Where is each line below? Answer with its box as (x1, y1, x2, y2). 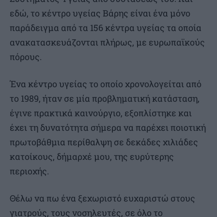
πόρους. (10, 51, 42, 63)
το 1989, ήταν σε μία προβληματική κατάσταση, (10, 93, 200, 105)
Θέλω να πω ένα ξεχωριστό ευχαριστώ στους (10, 192, 195, 204)
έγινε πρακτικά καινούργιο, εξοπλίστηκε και (10, 107, 192, 119)
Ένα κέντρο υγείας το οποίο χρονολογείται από (10, 78, 201, 90)
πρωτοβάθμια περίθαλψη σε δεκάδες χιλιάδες (10, 136, 198, 148)
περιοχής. (10, 165, 49, 177)
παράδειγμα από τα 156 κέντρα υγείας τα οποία (10, 22, 201, 34)
